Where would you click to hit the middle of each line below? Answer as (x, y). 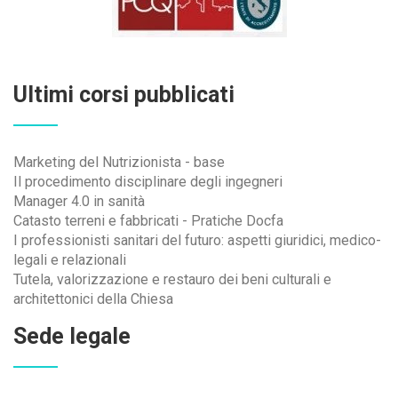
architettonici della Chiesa (93, 299)
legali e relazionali (70, 260)
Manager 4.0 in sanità (79, 201)
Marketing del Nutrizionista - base (119, 162)
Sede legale (72, 336)
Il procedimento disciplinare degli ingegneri (148, 182)
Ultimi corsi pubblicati (124, 95)
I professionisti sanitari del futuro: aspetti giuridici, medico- (197, 240)
